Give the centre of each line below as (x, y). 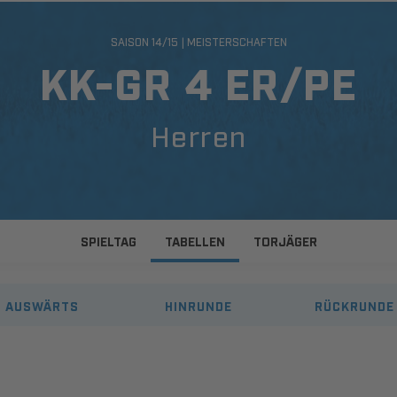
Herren (198, 135)
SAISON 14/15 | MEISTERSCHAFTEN (198, 42)
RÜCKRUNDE (354, 305)
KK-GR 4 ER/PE (198, 82)
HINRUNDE (198, 305)
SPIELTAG (108, 241)
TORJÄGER (285, 241)
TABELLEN (195, 241)
